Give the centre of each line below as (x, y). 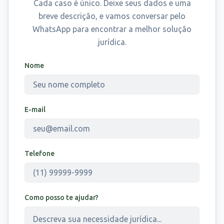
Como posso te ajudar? (61, 197)
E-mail (35, 109)
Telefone (39, 153)
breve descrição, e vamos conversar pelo (112, 16)
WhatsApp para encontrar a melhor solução (112, 29)
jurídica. (112, 42)
